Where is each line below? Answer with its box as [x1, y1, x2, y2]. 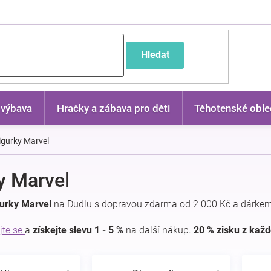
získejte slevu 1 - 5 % [33, 224, 123, 236]
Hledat [140, 49, 169, 60]
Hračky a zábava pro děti [56, 102, 170, 114]
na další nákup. [123, 224, 194, 236]
